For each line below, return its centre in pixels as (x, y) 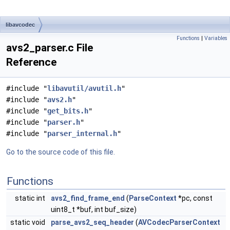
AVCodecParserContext (179, 222)
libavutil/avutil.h (84, 88)
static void (28, 222)
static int (31, 198)
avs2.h (60, 100)
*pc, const (195, 198)
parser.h (64, 122)
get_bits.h (68, 111)
